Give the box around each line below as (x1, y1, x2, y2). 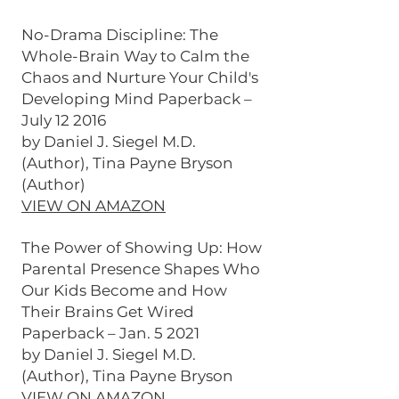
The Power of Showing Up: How (21, 239, 262, 256)
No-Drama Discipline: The (21, 26, 218, 44)
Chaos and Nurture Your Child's (21, 69, 258, 86)
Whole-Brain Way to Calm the (21, 47, 249, 65)
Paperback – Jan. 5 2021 (21, 324, 199, 342)
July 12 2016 (21, 111, 106, 129)
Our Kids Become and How (21, 281, 227, 299)
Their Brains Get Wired (21, 303, 194, 321)
